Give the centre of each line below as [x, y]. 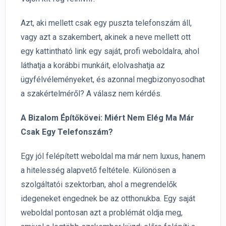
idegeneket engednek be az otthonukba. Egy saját [108, 199]
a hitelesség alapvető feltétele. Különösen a [98, 171]
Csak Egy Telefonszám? [67, 132]
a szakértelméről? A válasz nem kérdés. [91, 94]
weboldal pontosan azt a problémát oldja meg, [102, 213]
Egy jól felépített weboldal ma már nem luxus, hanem [113, 156]
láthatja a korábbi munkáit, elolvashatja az [93, 66]
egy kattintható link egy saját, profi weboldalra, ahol [110, 51]
